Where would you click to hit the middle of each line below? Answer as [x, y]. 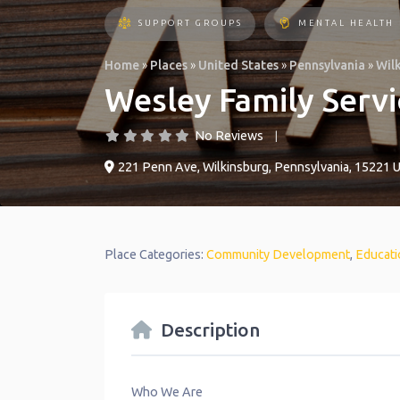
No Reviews [229, 136]
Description [210, 330]
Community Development [278, 255]
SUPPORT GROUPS [190, 23]
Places [169, 66]
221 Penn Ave [158, 167]
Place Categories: [155, 255]
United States [238, 66]
